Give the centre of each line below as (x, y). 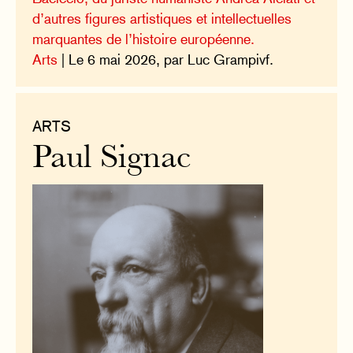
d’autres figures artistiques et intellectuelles (162, 18)
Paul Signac (112, 159)
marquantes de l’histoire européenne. (144, 39)
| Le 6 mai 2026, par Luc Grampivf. (166, 59)
